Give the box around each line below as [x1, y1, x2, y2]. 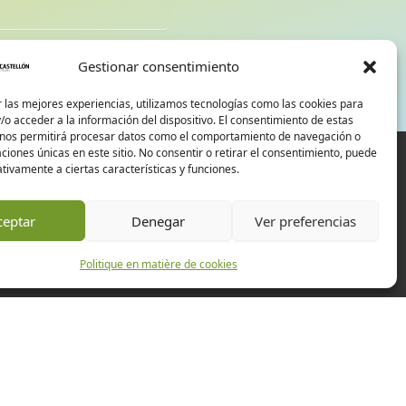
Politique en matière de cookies [79, 256, 237, 272]
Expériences [76, 333, 159, 352]
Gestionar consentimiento [77, 56, 239, 75]
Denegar [131, 211, 186, 230]
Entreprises [76, 357, 152, 376]
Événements [76, 382, 159, 401]
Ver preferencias [254, 211, 356, 230]
